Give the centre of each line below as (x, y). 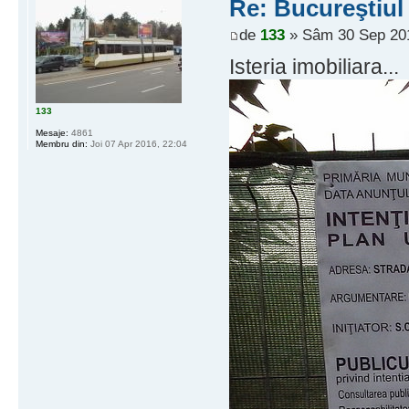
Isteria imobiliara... (314, 67)
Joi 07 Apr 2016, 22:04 (137, 143)
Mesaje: (52, 132)
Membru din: (62, 143)
